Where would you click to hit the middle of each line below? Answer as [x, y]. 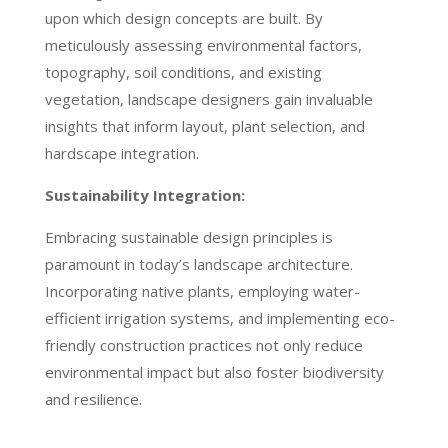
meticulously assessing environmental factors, [203, 45]
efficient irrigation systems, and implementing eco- [219, 318]
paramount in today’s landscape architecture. [198, 264]
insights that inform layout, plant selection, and [204, 126]
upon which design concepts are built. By [183, 18]
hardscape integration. [121, 153]
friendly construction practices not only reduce [203, 345]
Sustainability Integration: [144, 195]
